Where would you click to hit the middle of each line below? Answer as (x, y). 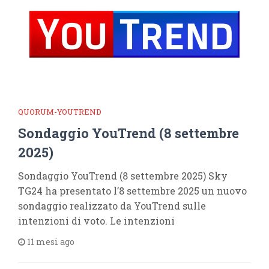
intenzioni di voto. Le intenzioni (96, 220)
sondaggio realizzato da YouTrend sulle (112, 205)
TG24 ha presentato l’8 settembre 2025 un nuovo (132, 190)
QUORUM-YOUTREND (60, 111)
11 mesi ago (50, 241)
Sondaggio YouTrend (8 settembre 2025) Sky (123, 175)
